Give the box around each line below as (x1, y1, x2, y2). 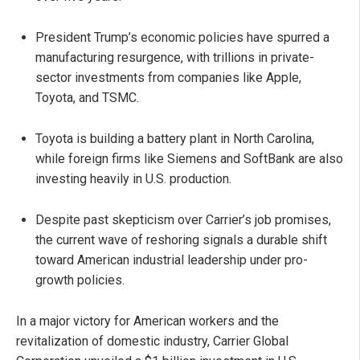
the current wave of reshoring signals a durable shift (35, 232, 327, 248)
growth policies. (35, 272, 125, 288)
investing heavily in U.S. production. (35, 171, 231, 187)
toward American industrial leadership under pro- (35, 252, 308, 268)
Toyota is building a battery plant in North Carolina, (35, 131, 314, 147)
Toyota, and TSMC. (35, 90, 139, 106)
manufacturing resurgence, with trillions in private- (35, 50, 314, 66)
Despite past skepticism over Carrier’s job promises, (35, 212, 331, 228)
